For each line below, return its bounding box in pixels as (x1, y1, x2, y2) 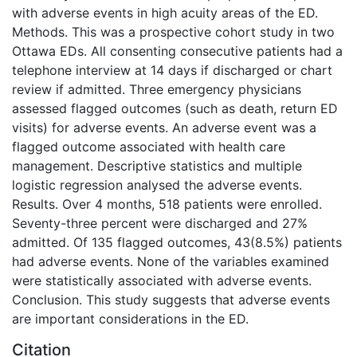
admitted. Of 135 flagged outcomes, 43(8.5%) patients (12, 233, 342, 250)
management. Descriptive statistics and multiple (12, 157, 302, 174)
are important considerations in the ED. (12, 310, 249, 327)
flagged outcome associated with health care (12, 138, 285, 155)
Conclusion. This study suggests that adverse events (12, 291, 330, 308)
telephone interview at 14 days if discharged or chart (12, 61, 332, 78)
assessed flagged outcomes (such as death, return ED (12, 100, 338, 116)
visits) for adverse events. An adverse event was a (12, 119, 316, 135)
